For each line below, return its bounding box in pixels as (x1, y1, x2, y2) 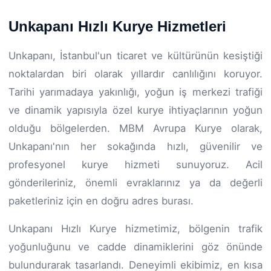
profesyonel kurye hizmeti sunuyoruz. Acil (8, 158, 263, 171)
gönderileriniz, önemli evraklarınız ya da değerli (8, 176, 263, 189)
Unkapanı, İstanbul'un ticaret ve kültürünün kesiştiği (8, 49, 263, 62)
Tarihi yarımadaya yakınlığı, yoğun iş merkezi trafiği (8, 85, 263, 98)
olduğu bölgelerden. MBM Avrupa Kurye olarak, (8, 122, 263, 134)
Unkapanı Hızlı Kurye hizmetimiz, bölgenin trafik (8, 222, 263, 235)
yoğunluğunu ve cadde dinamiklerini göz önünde (8, 240, 263, 253)
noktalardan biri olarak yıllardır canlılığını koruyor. (8, 67, 263, 80)
